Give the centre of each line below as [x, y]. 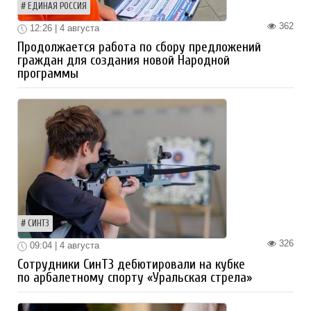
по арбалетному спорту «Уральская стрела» [135, 277]
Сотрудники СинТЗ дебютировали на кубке [131, 264]
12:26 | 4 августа [63, 28]
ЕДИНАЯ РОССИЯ [57, 7]
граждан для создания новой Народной [124, 61]
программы [48, 74]
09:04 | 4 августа [63, 246]
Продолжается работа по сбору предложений [139, 48]
